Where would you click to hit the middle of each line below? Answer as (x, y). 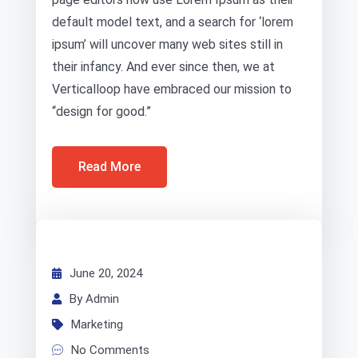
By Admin (94, 299)
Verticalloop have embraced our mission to (172, 89)
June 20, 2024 (106, 273)
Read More (109, 167)
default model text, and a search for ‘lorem (173, 22)
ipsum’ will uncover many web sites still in (167, 44)
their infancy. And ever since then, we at (163, 67)
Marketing (97, 324)
